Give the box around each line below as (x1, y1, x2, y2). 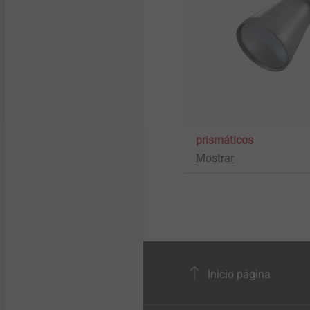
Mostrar (196, 152, 234, 165)
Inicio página (205, 267, 271, 281)
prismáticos (196, 134, 253, 147)
